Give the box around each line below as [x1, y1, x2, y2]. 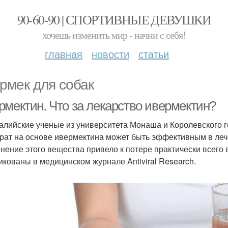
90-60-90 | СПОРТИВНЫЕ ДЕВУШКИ [17, 11, 211, 28]
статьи [138, 46, 169, 61]
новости [92, 46, 129, 61]
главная [45, 46, 82, 61]
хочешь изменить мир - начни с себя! [42, 28, 186, 42]
